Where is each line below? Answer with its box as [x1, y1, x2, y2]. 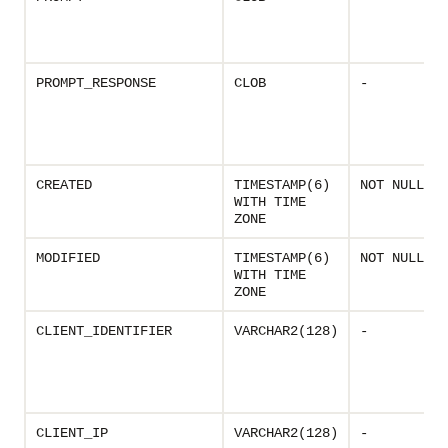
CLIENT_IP [36, 425, 108, 441]
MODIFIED [36, 250, 100, 266]
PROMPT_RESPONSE [36, 75, 156, 91]
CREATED [36, 177, 92, 193]
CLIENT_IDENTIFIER [36, 323, 172, 339]
